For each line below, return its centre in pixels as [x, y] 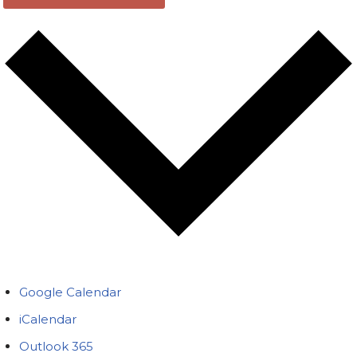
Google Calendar [71, 292]
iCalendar [48, 319]
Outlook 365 [57, 346]
